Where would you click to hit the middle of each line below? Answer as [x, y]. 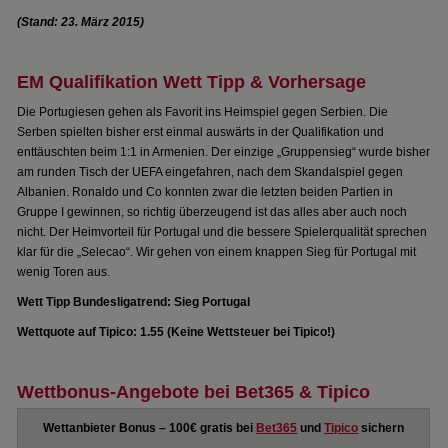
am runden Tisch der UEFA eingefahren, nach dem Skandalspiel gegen [210, 172]
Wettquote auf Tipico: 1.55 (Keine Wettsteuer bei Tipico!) [176, 332]
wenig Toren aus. [64, 272]
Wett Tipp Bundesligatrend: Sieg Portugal [134, 302]
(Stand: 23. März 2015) [81, 22]
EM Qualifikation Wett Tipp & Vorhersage [192, 82]
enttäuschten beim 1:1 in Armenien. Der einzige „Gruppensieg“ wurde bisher [224, 152]
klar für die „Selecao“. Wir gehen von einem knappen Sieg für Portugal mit [217, 252]
